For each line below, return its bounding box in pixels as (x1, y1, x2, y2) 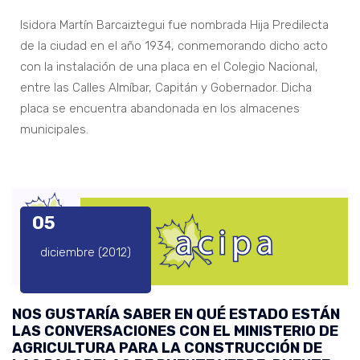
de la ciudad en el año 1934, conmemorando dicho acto (20, 38, 328, 53)
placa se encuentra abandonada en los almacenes (20, 100, 300, 116)
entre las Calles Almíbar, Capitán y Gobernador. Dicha (20, 80, 312, 95)
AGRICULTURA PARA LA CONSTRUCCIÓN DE (12, 339, 322, 358)
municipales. (20, 121, 88, 137)
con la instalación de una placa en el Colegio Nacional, (20, 59, 318, 74)
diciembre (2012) (40, 245, 131, 260)
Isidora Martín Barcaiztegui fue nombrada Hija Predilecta (20, 17, 329, 32)
